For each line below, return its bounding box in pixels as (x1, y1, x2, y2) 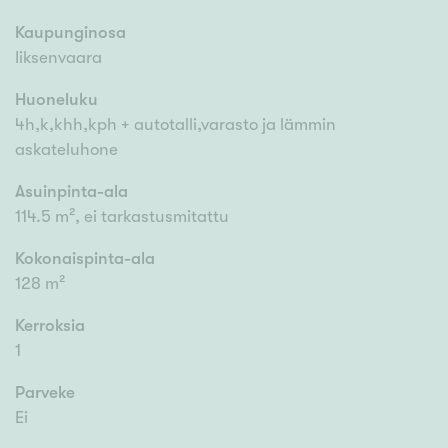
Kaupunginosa (15, 23, 126, 43)
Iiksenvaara (15, 48, 102, 68)
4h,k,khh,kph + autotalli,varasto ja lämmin (15, 115, 336, 135)
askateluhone (15, 140, 118, 160)
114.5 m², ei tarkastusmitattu (15, 207, 229, 227)
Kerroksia (15, 316, 85, 336)
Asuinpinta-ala (15, 182, 128, 202)
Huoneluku (15, 90, 98, 110)
